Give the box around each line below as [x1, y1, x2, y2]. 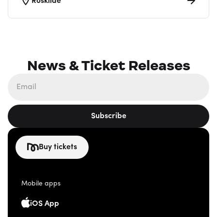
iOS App [30, 200, 59, 208]
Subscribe [91, 112, 126, 120]
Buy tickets [39, 143, 77, 151]
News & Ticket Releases [27, 57, 190, 74]
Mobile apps [21, 180, 61, 187]
